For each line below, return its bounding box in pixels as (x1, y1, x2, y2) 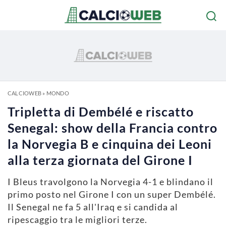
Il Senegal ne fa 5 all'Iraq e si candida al (8, 201, 178, 212)
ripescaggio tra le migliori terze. (8, 214, 147, 225)
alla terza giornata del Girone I (8, 152, 193, 167)
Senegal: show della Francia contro (8, 120, 217, 135)
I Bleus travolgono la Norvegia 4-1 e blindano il (8, 176, 213, 187)
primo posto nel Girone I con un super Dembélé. (8, 189, 216, 200)
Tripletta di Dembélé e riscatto (8, 104, 194, 119)
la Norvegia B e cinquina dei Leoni (8, 136, 212, 151)
